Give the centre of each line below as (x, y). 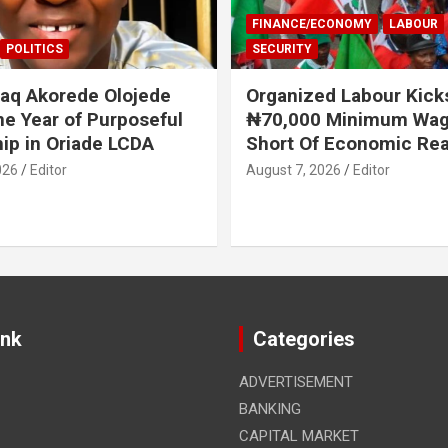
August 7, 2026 (293, 169)
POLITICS (34, 48)
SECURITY (282, 48)
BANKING (270, 408)
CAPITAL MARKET (299, 435)
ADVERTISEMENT (296, 381)
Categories (304, 338)
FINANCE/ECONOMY (312, 23)
